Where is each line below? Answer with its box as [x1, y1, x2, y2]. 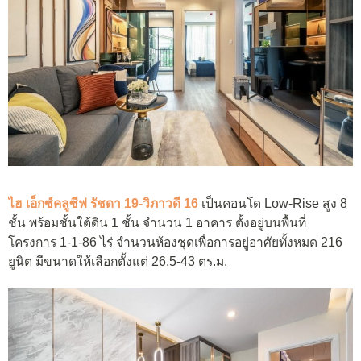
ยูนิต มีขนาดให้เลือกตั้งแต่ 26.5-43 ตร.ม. [8, 255, 227, 269]
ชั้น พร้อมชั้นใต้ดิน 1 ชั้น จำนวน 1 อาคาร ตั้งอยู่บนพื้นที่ [8, 216, 306, 230]
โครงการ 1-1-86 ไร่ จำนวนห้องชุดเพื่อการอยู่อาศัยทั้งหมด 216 [8, 235, 342, 250]
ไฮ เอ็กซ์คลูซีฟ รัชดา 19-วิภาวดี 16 [8, 197, 198, 211]
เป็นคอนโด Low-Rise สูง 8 [201, 197, 347, 211]
